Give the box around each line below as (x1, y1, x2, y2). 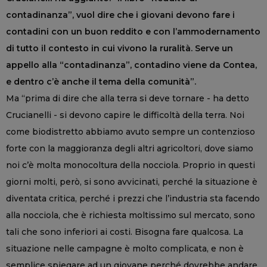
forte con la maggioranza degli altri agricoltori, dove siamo (6, 143, 253, 154)
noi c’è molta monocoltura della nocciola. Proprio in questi (6, 160, 255, 171)
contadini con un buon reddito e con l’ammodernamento (6, 26, 260, 38)
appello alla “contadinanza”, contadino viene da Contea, (6, 60, 257, 71)
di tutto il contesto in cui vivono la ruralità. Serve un (6, 43, 233, 54)
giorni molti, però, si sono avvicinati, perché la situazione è (6, 176, 257, 188)
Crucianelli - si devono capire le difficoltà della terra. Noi (6, 110, 244, 121)
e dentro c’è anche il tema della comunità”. (6, 76, 196, 88)
